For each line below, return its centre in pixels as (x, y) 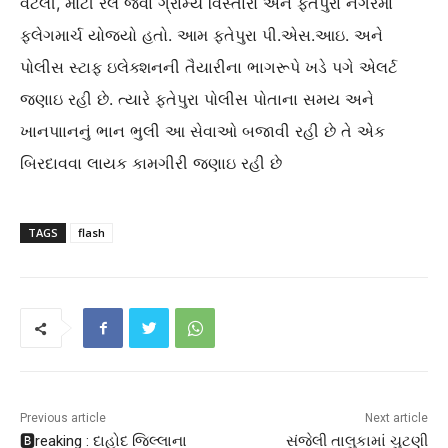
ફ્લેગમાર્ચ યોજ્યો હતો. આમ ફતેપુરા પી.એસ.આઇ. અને (201, 35)
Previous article (63, 418)
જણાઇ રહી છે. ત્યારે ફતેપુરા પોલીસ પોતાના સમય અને (197, 99)
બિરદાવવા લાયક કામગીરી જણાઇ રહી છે (151, 163)
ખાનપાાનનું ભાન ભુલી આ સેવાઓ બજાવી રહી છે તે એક (202, 131)
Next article (396, 418)
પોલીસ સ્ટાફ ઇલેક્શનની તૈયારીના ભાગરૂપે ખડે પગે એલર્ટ (208, 67)
